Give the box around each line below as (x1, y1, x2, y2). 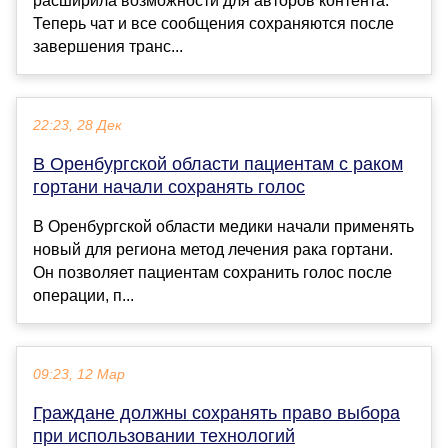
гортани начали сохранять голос (33, 177, 305, 198)
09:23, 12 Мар (33, 367, 125, 383)
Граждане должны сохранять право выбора (33, 403, 400, 424)
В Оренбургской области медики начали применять (33, 218, 414, 236)
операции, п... (33, 287, 134, 305)
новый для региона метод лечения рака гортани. (33, 241, 393, 259)
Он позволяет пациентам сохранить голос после (33, 264, 392, 282)
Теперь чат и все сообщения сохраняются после (33, 15, 394, 33)
